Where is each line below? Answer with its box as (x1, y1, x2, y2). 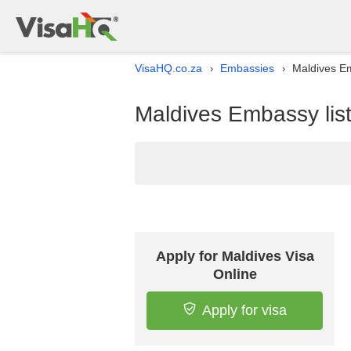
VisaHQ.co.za (135, 62, 202, 74)
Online (212, 266, 257, 282)
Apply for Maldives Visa (155, 248, 314, 264)
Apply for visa (201, 302, 287, 318)
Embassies (220, 62, 274, 74)
